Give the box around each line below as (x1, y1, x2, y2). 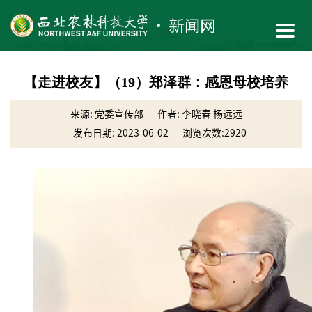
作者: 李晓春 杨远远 (157, 109, 242, 119)
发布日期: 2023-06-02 (72, 127, 169, 138)
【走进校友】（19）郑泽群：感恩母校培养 (24, 74, 288, 90)
